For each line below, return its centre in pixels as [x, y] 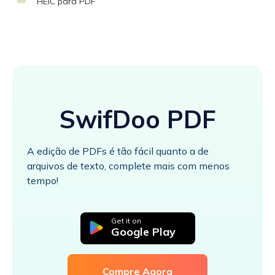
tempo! [43, 180]
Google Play [143, 231]
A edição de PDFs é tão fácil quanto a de [118, 151]
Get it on [126, 220]
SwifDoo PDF [137, 119]
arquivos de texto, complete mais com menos [128, 165]
